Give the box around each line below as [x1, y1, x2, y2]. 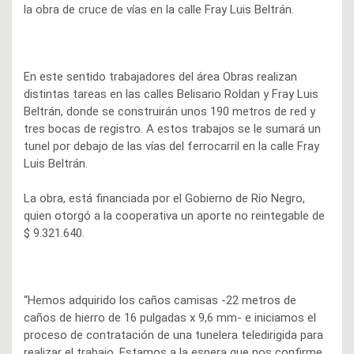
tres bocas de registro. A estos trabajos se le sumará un [24, 121, 321, 136]
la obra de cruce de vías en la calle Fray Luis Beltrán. [24, 2, 294, 17]
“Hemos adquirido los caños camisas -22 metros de [24, 292, 296, 307]
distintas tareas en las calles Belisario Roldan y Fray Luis [24, 86, 318, 101]
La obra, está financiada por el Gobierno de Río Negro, [24, 190, 305, 205]
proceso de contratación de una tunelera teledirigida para [24, 327, 323, 342]
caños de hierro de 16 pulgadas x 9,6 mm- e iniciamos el [24, 310, 316, 325]
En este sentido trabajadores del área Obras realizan [24, 69, 297, 84]
